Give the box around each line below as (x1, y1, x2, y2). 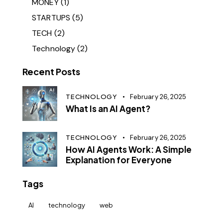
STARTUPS (32, 12, 70, 23)
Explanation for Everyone (66, 154, 172, 165)
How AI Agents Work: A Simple (66, 144, 192, 155)
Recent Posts (22, 65, 80, 77)
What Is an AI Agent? (66, 103, 150, 114)
